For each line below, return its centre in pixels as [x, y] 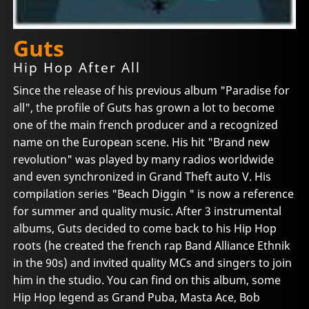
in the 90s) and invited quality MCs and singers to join [153, 263]
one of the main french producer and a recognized [146, 125]
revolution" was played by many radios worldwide [144, 160]
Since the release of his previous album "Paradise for [152, 91]
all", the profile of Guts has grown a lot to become [144, 108]
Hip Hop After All [77, 67]
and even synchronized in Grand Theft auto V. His [142, 177]
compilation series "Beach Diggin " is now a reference [154, 194]
